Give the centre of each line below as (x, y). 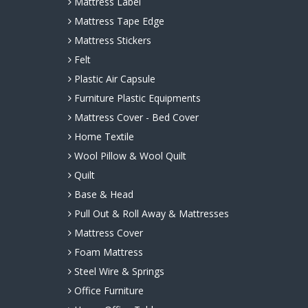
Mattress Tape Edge (118, 21)
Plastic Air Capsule (113, 79)
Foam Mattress (107, 252)
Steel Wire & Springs (118, 272)
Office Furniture (107, 291)
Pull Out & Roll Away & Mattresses (150, 214)
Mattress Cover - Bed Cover (135, 118)
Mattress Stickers (111, 41)
